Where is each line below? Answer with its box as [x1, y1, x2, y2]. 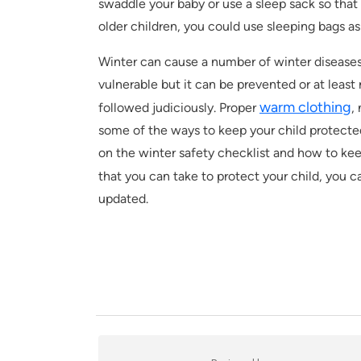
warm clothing [259, 98, 351, 117]
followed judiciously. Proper [98, 100, 259, 116]
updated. [98, 191, 148, 207]
